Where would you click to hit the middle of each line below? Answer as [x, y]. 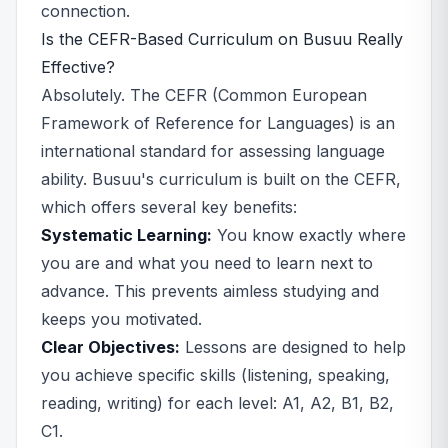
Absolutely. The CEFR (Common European [204, 95]
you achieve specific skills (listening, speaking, [215, 375]
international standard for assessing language [213, 151]
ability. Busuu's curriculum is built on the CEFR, [221, 179]
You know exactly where [309, 235]
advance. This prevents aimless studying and [210, 291]
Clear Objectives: [110, 347]
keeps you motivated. [121, 319]
